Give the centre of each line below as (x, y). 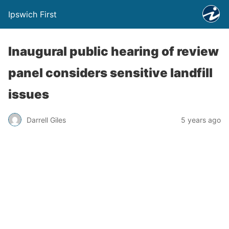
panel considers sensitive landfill (110, 73)
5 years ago (201, 120)
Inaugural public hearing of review (113, 51)
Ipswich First (32, 14)
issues (29, 94)
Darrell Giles (46, 120)
